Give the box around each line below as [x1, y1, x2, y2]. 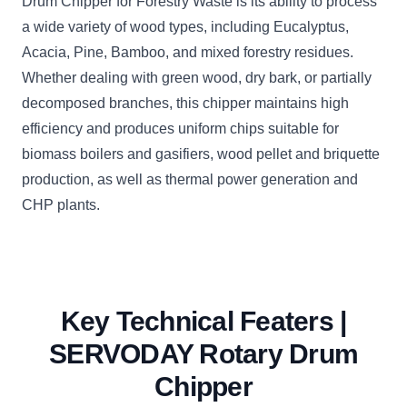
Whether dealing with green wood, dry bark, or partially [22, 70, 372, 86]
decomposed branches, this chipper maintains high [22, 95, 349, 112]
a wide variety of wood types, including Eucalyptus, [22, 19, 349, 35]
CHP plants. [22, 197, 100, 213]
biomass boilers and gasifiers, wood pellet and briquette [22, 146, 380, 163]
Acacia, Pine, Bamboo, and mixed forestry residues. [22, 45, 353, 61]
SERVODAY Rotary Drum [49, 339, 358, 370]
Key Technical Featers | [60, 306, 347, 337]
